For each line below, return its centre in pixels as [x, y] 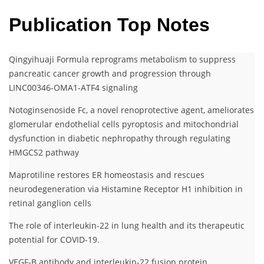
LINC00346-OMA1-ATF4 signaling [73, 88]
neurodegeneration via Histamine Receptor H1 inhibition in [126, 189]
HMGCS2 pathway [44, 153]
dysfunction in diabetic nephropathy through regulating [120, 138]
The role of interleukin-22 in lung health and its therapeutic [127, 226]
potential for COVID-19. [54, 240]
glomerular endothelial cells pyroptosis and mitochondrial [124, 124]
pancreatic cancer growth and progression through [110, 74]
